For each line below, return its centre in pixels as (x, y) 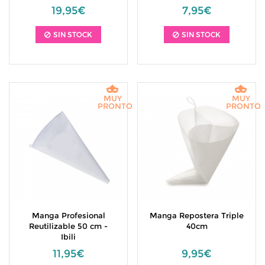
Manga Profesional (68, 215)
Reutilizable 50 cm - (68, 226)
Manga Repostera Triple (197, 215)
